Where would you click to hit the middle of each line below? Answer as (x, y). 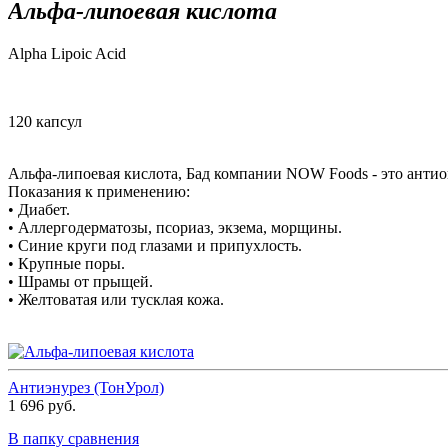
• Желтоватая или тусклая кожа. (116, 299)
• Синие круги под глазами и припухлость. (155, 245)
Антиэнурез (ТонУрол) (86, 387)
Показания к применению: (99, 191)
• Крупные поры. (66, 263)
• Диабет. (39, 209)
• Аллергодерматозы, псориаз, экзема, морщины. (175, 227)
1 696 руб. (42, 405)
